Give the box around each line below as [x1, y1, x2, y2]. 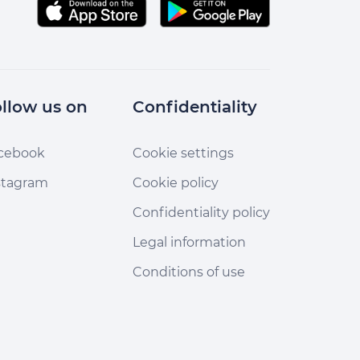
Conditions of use [133, 264, 245, 280]
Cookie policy [133, 175, 219, 190]
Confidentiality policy [133, 205, 270, 220]
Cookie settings [133, 145, 234, 161]
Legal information [133, 235, 246, 250]
